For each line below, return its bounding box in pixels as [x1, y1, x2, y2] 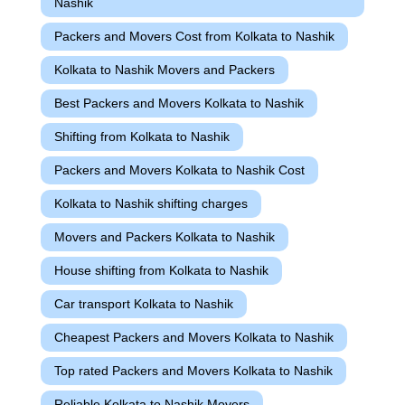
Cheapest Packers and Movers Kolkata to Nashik [54, 330, 334, 345]
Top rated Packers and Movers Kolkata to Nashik [54, 363, 333, 379]
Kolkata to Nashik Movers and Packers [54, 62, 275, 78]
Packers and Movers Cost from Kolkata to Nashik [54, 29, 334, 44]
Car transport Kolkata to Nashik [54, 297, 233, 312]
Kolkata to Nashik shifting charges [54, 196, 248, 212]
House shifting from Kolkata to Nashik [54, 263, 268, 278]
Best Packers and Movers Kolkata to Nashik [54, 96, 304, 111]
